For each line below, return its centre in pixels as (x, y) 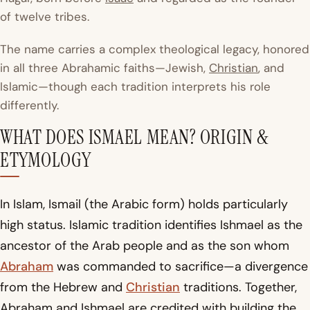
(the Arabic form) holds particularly (184, 204)
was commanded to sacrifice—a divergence (181, 267)
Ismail (65, 204)
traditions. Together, (238, 288)
